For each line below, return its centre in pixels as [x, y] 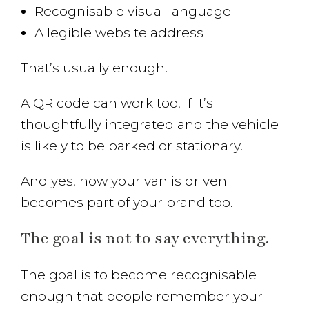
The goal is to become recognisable [139, 275]
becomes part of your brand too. [127, 202]
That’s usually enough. [94, 68]
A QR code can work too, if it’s [117, 103]
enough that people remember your [142, 296]
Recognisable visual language [133, 11]
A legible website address [119, 33]
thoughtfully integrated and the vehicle [150, 124]
